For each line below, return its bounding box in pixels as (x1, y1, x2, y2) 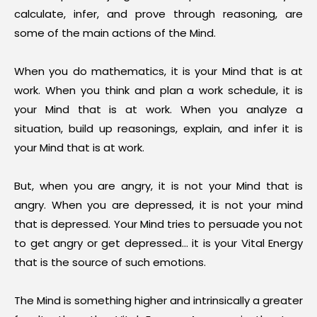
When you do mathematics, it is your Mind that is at (14, 64, 303, 79)
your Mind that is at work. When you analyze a (14, 102, 303, 117)
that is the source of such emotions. (14, 255, 206, 270)
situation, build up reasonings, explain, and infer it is (14, 121, 303, 136)
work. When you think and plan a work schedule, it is (14, 83, 303, 98)
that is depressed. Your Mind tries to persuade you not (14, 217, 303, 231)
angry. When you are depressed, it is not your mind (14, 197, 303, 212)
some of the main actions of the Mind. (14, 25, 216, 40)
